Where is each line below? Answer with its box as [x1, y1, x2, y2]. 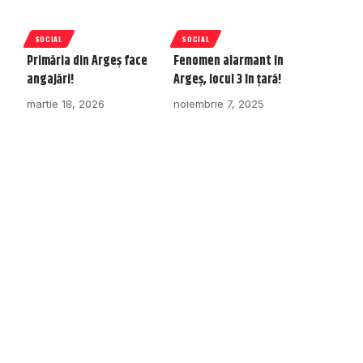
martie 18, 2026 [26, 97, 105, 111]
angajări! [26, 70, 75, 91]
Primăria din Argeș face [26, 51, 147, 72]
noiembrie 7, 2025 [173, 97, 265, 111]
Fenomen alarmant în [173, 51, 284, 72]
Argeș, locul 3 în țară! [173, 70, 283, 91]
